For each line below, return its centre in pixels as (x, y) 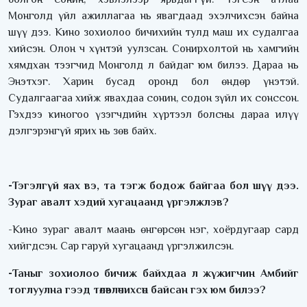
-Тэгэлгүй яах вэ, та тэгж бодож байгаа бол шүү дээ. (153, 186)
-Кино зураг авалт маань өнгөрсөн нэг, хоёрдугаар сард (153, 230)
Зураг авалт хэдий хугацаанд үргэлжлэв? (119, 202)
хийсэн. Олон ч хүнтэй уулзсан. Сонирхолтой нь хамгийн (153, 49)
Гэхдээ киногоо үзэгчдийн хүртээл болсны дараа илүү (153, 115)
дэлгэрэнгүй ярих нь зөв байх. (82, 131)
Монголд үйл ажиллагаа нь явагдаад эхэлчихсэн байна (153, 16)
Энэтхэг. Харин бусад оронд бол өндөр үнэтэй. (153, 82)
